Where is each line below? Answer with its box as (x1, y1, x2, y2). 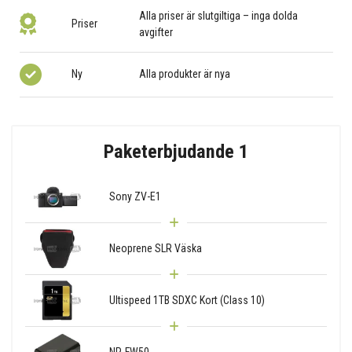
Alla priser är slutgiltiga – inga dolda (139, 9, 299, 22)
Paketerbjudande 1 (104, 139, 248, 163)
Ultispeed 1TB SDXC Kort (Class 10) (108, 293, 265, 306)
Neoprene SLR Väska (108, 241, 202, 255)
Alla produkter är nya (139, 68, 231, 81)
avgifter (139, 25, 174, 38)
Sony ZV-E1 (108, 189, 161, 203)
